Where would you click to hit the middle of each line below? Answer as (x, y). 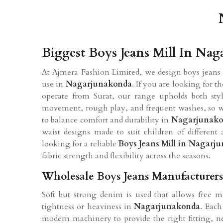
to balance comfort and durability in (107, 120)
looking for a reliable (80, 144)
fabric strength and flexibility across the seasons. (126, 156)
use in (54, 84)
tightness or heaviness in (88, 206)
